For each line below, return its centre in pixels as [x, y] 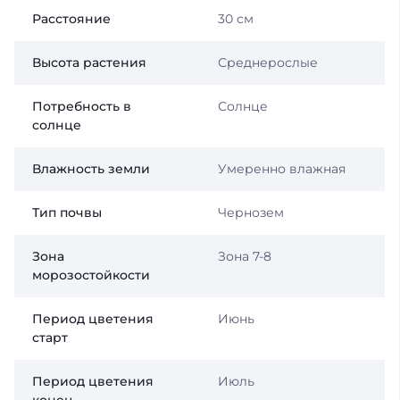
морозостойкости [91, 275]
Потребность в [82, 106]
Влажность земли [91, 168]
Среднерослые [267, 62]
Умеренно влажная [281, 168]
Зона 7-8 [244, 256]
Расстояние [71, 18]
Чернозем [250, 212]
